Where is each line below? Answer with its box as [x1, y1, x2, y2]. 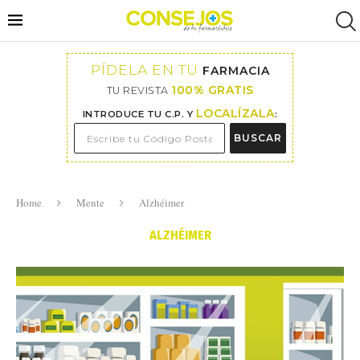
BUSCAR [234, 132, 282, 144]
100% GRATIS [171, 83, 254, 97]
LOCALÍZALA [195, 106, 275, 121]
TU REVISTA [106, 84, 171, 96]
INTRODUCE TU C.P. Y [82, 108, 196, 120]
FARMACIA [202, 63, 270, 78]
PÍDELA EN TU [90, 61, 202, 78]
